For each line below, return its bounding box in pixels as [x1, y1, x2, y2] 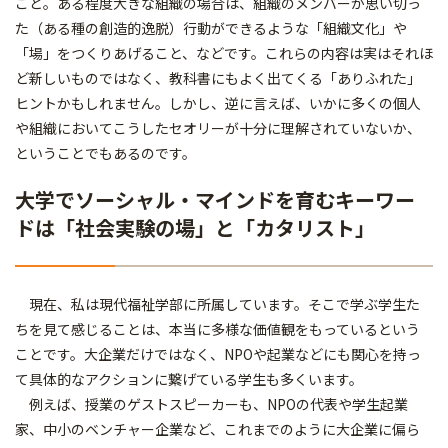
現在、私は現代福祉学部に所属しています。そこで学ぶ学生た [15, 294, 420, 315]
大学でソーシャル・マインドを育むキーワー [15, 185, 415, 215]
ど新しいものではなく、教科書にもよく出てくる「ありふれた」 [15, 68, 421, 89]
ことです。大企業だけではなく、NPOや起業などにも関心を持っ [15, 344, 421, 365]
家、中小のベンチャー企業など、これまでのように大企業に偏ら [15, 419, 420, 440]
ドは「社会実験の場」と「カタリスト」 [15, 213, 375, 243]
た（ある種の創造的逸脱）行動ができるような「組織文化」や [15, 18, 407, 39]
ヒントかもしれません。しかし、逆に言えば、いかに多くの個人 [15, 93, 421, 114]
